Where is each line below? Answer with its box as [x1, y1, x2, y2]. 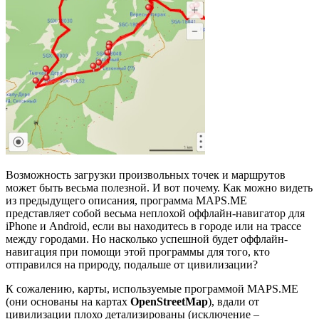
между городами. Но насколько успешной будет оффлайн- [6, 232, 288, 245]
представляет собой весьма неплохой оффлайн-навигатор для [6, 206, 305, 219]
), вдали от [208, 295, 259, 308]
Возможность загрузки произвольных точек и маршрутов [6, 168, 286, 181]
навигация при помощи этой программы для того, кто [6, 245, 270, 258]
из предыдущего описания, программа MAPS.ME [6, 194, 247, 206]
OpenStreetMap [130, 295, 208, 308]
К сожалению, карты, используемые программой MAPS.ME [6, 282, 298, 295]
